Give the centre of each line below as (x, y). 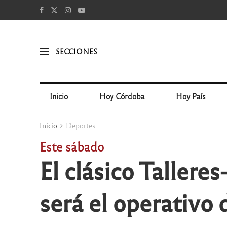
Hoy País (191, 96)
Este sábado (71, 146)
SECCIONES (76, 51)
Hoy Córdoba (122, 96)
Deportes (80, 125)
